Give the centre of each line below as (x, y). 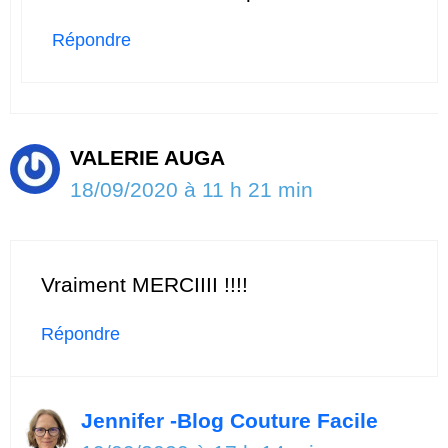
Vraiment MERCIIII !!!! (144, 284)
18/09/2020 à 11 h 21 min (191, 190)
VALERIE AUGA (147, 158)
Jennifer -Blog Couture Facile (229, 420)
